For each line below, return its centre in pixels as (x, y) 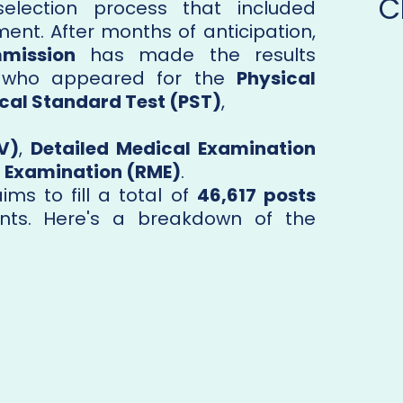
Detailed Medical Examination (173, 149)
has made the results (196, 55)
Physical (276, 79)
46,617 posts (256, 196)
